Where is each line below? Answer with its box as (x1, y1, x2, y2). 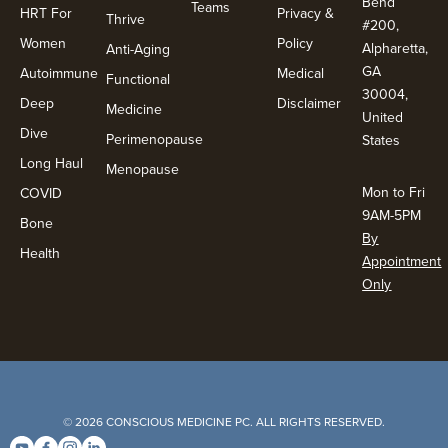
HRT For (20, 3, 72, 24)
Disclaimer (276, 93, 341, 114)
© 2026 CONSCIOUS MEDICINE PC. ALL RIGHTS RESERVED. (63, 413, 385, 431)
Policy (276, 33, 313, 54)
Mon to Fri (362, 181, 426, 202)
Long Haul (20, 153, 83, 174)
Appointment (362, 250, 442, 271)
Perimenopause (105, 129, 203, 150)
